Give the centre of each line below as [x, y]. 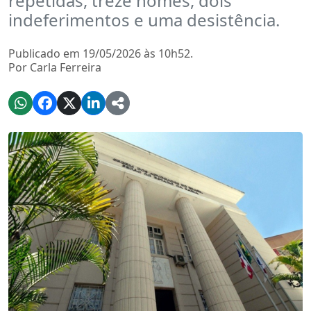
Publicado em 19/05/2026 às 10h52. [101, 53]
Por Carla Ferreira [55, 67]
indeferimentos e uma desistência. [144, 20]
